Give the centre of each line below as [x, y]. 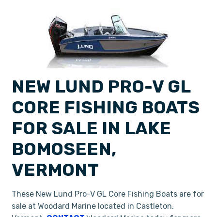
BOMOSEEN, [64, 149]
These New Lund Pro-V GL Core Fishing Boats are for [108, 194]
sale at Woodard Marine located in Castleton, [93, 206]
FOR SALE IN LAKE [91, 128]
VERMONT [55, 170]
